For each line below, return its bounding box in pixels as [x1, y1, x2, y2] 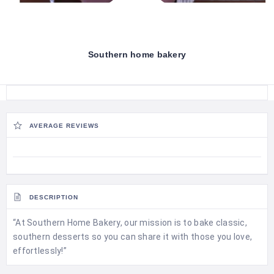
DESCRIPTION [29, 193, 78, 201]
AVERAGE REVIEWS [29, 122, 99, 129]
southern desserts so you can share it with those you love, [13, 231, 253, 242]
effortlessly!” [13, 245, 67, 256]
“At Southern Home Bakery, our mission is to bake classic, [13, 217, 247, 228]
